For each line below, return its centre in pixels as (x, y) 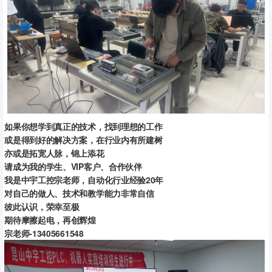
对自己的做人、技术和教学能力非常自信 (79, 193)
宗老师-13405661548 (44, 233)
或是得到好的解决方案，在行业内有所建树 (83, 140)
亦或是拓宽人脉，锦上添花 (54, 153)
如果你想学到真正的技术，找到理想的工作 (83, 127)
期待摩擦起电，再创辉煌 (50, 220)
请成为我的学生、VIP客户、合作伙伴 (73, 167)
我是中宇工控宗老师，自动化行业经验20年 (84, 180)
